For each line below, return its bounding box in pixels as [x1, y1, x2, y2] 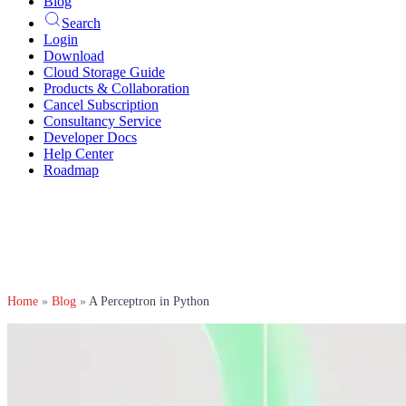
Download [43, 48, 104, 63]
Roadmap [43, 162, 99, 178]
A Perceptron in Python [89, 295, 209, 308]
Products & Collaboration [43, 81, 189, 96]
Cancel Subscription [43, 97, 159, 112]
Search [62, 15, 101, 31]
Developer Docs [43, 130, 137, 145]
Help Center [43, 146, 113, 161]
